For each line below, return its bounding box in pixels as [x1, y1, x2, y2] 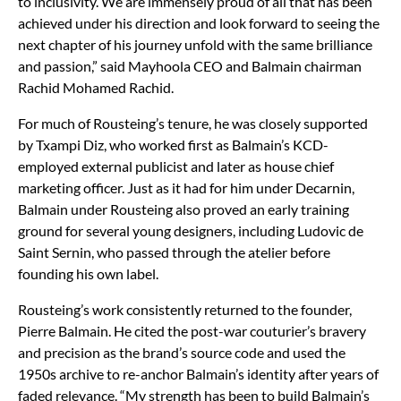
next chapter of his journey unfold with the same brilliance [18, 35, 372, 53]
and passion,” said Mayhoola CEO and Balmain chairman [18, 56, 362, 74]
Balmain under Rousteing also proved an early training [18, 200, 349, 218]
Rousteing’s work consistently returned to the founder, [18, 300, 352, 318]
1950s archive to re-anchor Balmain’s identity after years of [18, 364, 379, 382]
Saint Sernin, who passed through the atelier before [18, 243, 330, 260]
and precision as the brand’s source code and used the [18, 343, 346, 361]
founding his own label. [18, 264, 158, 282]
